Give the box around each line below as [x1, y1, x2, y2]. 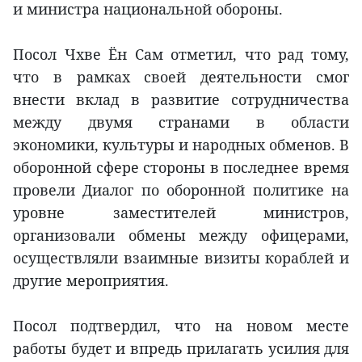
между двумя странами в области [13, 112, 349, 133]
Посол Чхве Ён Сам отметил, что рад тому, [13, 44, 349, 65]
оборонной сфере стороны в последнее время [13, 158, 349, 178]
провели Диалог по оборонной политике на [13, 180, 349, 200]
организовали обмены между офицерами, [13, 225, 349, 246]
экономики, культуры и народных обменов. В [13, 135, 349, 155]
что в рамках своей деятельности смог [13, 67, 349, 87]
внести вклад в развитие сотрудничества [13, 90, 349, 110]
